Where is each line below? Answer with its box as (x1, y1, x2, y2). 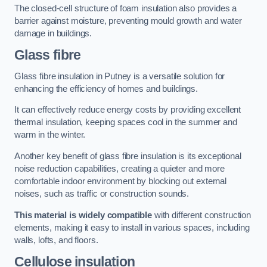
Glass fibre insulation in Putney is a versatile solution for (14, 71, 225, 81)
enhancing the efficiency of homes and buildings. (14, 83, 198, 94)
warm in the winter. (14, 130, 86, 140)
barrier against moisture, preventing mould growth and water (14, 15, 242, 26)
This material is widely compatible (14, 210, 153, 220)
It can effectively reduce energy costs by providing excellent (14, 105, 241, 115)
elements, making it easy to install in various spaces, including (14, 222, 250, 232)
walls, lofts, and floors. (14, 235, 98, 245)
